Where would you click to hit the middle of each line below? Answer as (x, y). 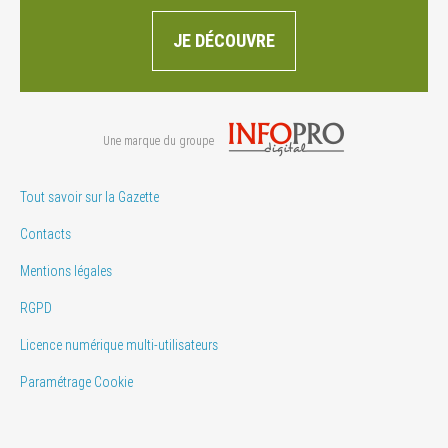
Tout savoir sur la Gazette (89, 196)
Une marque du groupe (158, 141)
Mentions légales (66, 270)
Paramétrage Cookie (76, 381)
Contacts (45, 233)
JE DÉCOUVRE (224, 40)
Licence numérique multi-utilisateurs (119, 344)
